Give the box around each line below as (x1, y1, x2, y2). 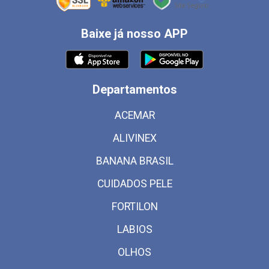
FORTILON (111, 200, 158, 213)
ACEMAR (114, 109, 155, 121)
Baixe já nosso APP (81, 26, 188, 41)
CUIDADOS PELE (97, 177, 172, 190)
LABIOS (116, 223, 153, 235)
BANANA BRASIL (95, 154, 174, 167)
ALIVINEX (112, 131, 157, 144)
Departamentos (92, 82, 177, 97)
